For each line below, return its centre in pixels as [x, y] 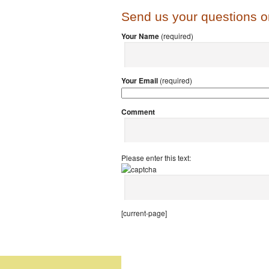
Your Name [140, 36]
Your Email [140, 80]
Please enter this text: [156, 158]
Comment [138, 111]
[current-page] [144, 213]
